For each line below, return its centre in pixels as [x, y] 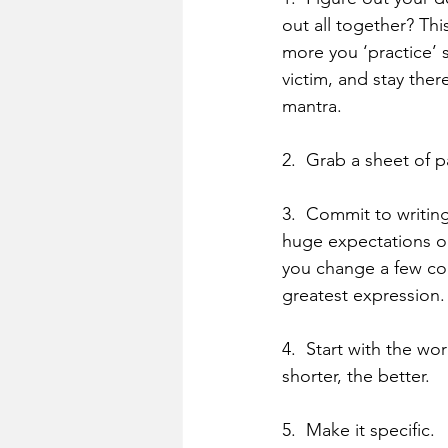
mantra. [312, 106]
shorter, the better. [356, 376]
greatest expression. [363, 295]
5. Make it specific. [358, 430]
